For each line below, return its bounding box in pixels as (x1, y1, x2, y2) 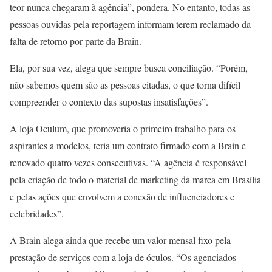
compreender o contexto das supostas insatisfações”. (10, 95, 208, 109)
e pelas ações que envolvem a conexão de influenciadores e (10, 190, 234, 203)
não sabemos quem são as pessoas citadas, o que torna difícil (10, 78, 240, 92)
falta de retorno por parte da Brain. (10, 35, 141, 48)
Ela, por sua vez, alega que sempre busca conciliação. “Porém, (10, 61, 248, 75)
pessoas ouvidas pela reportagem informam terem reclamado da (10, 18, 251, 31)
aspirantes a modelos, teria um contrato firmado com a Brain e (10, 139, 246, 152)
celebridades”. (10, 207, 64, 220)
